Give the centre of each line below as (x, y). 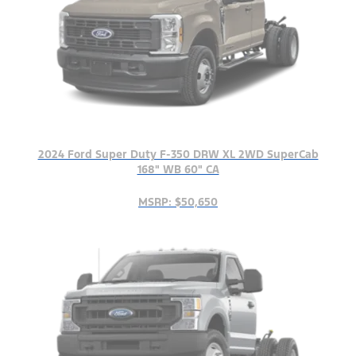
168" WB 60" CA (178, 169)
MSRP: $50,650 (178, 201)
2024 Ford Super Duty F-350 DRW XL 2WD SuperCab (178, 154)
